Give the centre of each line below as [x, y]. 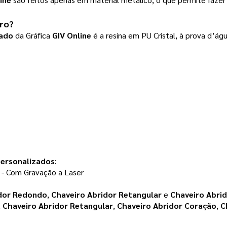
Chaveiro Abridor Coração [167, 206]
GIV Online [72, 35]
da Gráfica [33, 35]
